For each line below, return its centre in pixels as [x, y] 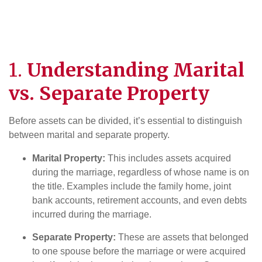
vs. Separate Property [109, 94]
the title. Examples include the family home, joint [132, 186]
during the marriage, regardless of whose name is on [141, 172]
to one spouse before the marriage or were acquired [139, 251]
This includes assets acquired [168, 158]
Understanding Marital [136, 70]
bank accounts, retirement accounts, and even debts [139, 200]
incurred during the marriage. [92, 214]
